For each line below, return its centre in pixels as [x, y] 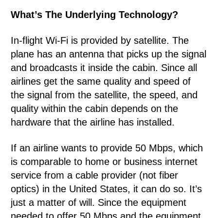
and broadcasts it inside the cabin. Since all [104, 68]
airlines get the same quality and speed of [101, 81]
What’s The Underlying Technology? [95, 15]
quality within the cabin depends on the [95, 109]
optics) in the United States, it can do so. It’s [107, 189]
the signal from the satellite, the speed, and [104, 95]
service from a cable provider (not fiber [95, 175]
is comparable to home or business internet [104, 162]
